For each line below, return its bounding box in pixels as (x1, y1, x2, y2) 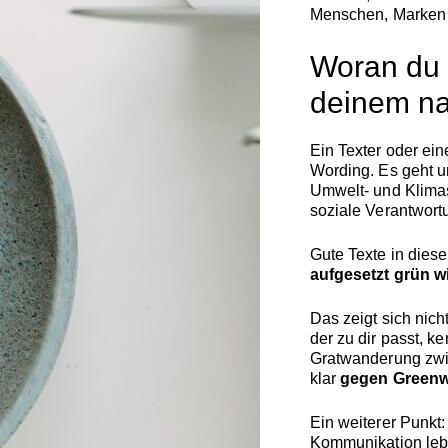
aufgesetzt (309, 266, 394, 284)
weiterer (337, 414, 400, 432)
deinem (309, 86, 419, 120)
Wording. (309, 162, 379, 180)
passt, (380, 330, 428, 348)
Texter (337, 142, 386, 160)
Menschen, (309, 6, 393, 24)
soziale (309, 202, 366, 220)
